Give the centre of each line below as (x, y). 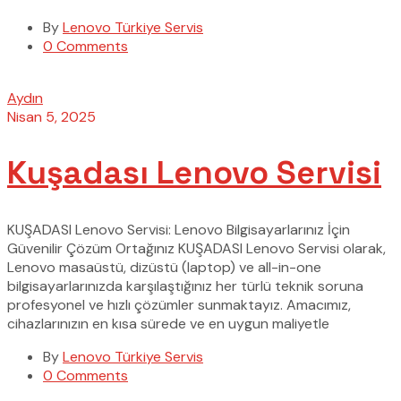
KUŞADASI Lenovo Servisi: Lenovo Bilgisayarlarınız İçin (179, 230)
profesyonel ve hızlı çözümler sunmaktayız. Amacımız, (179, 305)
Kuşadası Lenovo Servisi (194, 173)
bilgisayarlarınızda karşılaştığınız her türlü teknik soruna (185, 286)
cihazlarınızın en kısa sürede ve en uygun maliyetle (168, 324)
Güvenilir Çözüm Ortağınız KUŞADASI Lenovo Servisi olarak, (196, 249)
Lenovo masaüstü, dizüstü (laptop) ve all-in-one (164, 268)
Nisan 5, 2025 (51, 116)
